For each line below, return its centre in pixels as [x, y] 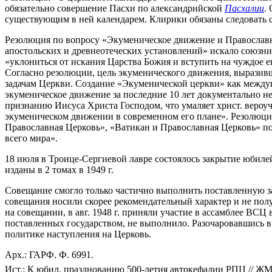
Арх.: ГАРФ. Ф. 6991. [49, 255]
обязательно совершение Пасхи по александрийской [115, 8]
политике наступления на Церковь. [78, 234]
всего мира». [31, 138]
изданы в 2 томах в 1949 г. [59, 170]
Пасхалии [244, 8]
